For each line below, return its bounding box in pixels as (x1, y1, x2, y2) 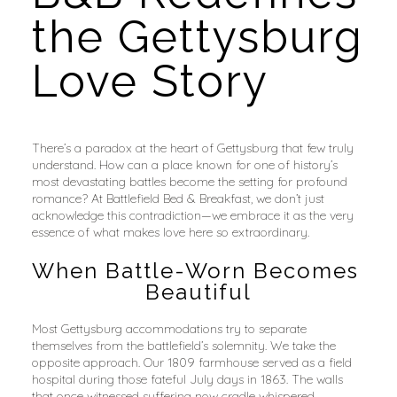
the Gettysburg (31, 10, 363, 63)
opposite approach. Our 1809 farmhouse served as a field (31, 354, 352, 370)
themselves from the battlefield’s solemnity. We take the (31, 337, 336, 354)
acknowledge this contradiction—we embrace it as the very (31, 206, 354, 223)
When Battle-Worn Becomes (31, 258, 359, 284)
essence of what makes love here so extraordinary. (31, 223, 309, 240)
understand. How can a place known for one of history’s (31, 156, 338, 173)
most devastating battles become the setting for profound (31, 173, 347, 190)
